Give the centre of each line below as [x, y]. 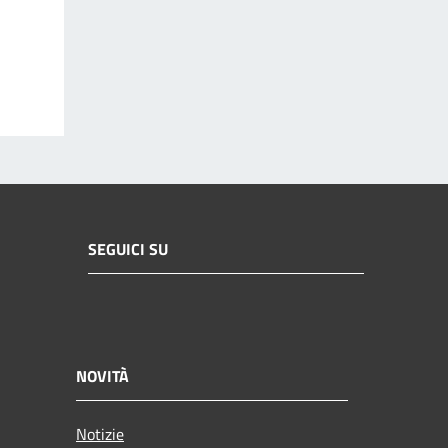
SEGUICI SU [128, 249]
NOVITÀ [102, 375]
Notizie [100, 433]
